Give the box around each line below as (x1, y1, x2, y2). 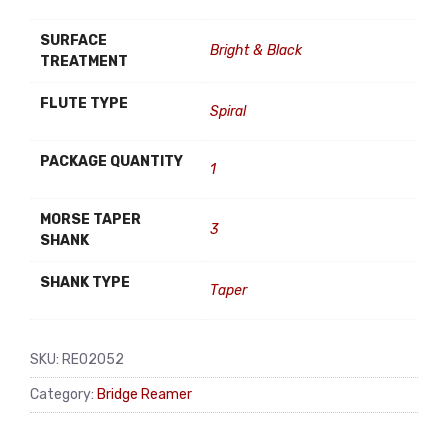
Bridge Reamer (97, 385, 192, 403)
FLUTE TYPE (40, 95, 128, 112)
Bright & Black (210, 42, 302, 59)
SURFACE (40, 32, 107, 49)
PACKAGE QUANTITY (40, 153, 183, 170)
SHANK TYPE (40, 274, 130, 291)
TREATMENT (40, 53, 128, 70)
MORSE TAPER (40, 211, 141, 228)
